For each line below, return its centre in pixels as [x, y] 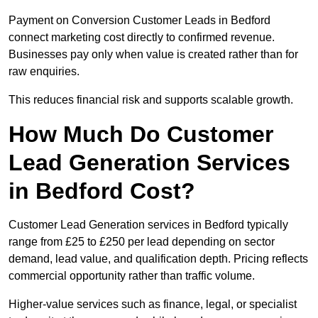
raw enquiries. [44, 72]
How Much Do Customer [141, 135]
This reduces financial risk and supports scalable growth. [151, 100]
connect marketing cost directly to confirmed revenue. [142, 38]
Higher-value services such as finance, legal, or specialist [153, 305]
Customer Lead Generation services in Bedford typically [148, 225]
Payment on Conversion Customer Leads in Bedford [139, 21]
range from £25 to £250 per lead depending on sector [142, 242]
